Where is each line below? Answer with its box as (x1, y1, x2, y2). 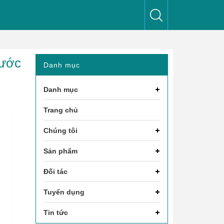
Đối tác (43, 167, 67, 175)
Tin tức (43, 208, 68, 216)
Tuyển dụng (43, 188, 84, 196)
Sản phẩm (43, 147, 77, 155)
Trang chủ (43, 106, 78, 114)
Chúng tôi (43, 126, 77, 134)
